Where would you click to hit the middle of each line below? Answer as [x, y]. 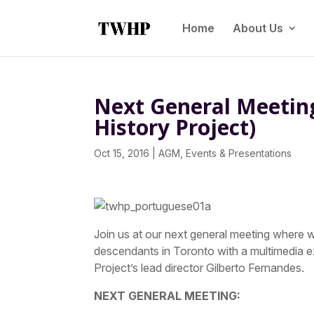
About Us [258, 28]
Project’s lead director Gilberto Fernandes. [199, 268]
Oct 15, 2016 [122, 153]
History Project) [175, 127]
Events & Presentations [239, 153]
